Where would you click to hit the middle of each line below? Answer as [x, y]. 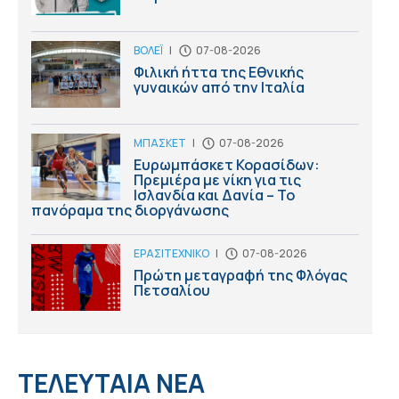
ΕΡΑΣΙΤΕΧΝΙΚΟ [171, 253]
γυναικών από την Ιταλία [219, 87]
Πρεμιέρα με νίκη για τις [217, 179]
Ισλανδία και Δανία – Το [214, 195]
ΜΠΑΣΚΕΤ [160, 142]
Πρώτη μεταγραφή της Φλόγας [240, 275]
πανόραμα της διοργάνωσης [130, 210]
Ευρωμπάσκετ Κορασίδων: [227, 164]
